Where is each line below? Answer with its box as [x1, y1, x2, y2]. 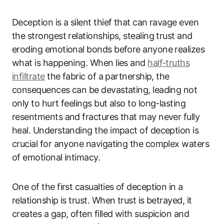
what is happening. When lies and [12, 57, 148, 68]
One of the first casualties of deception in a [12, 181, 183, 192]
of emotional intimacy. [12, 151, 100, 162]
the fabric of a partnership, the [44, 70, 169, 81]
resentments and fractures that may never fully [12, 111, 200, 122]
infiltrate [12, 70, 45, 81]
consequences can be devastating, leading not [12, 84, 197, 95]
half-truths [147, 57, 190, 68]
